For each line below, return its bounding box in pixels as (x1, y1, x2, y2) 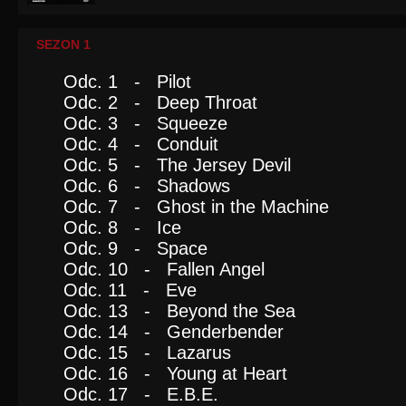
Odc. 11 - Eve (63, 280, 197, 300)
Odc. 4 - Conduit (63, 134, 218, 154)
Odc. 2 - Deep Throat (63, 92, 257, 112)
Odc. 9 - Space (63, 238, 208, 258)
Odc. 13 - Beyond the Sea (63, 301, 295, 321)
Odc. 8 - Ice (63, 217, 181, 237)
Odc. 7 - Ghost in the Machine (63, 197, 329, 217)
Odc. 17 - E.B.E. (63, 384, 218, 404)
